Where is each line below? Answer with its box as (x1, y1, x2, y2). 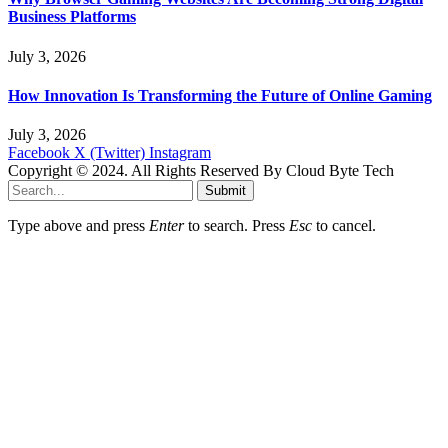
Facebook (8, 144, 70, 162)
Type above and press (8, 217, 149, 235)
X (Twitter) (74, 144, 145, 162)
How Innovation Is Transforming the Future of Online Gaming (8, 86, 432, 104)
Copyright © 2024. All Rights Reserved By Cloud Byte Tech (8, 162, 394, 180)
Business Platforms (8, 8, 136, 26)
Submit (205, 183, 246, 199)
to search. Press (184, 217, 289, 235)
